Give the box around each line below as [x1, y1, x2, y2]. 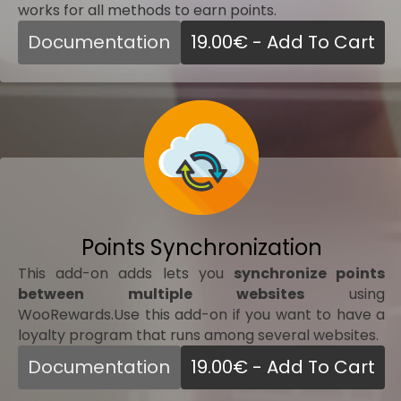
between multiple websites [18, 283, 304, 304]
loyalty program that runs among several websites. [18, 324, 379, 346]
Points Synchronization [81, 232, 322, 262]
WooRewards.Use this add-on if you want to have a [18, 303, 385, 325]
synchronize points [233, 262, 386, 284]
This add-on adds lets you [18, 262, 234, 284]
